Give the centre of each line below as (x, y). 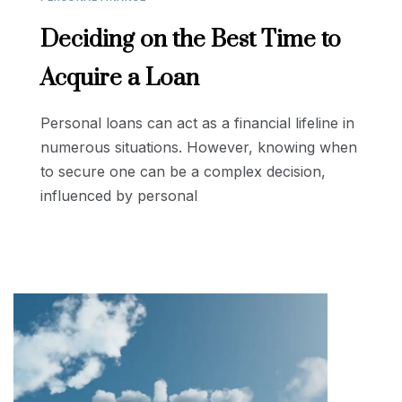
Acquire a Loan (120, 78)
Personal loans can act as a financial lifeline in (197, 122)
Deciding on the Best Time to (191, 39)
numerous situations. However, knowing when (199, 147)
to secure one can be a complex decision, (183, 171)
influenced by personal (119, 195)
